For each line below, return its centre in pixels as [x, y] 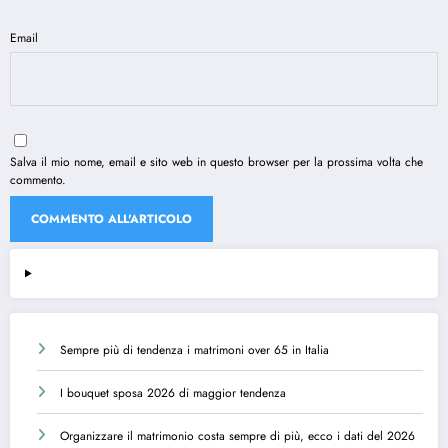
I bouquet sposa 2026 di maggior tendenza [173, 393]
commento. [38, 180]
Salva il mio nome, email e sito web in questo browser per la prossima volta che [216, 162]
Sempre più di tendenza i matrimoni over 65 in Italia [194, 350]
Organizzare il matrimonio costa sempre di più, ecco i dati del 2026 [237, 436]
